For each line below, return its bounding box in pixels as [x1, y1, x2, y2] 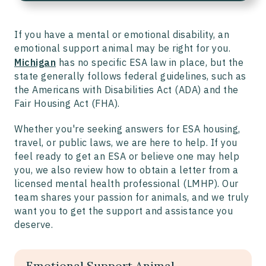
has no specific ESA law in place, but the [56, 56, 243, 69]
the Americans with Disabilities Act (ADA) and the [14, 84, 239, 96]
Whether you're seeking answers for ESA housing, [14, 123, 240, 135]
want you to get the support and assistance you [14, 205, 233, 217]
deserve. [14, 218, 53, 231]
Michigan [14, 56, 56, 69]
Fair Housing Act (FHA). [14, 97, 120, 110]
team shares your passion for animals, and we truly [14, 191, 249, 204]
